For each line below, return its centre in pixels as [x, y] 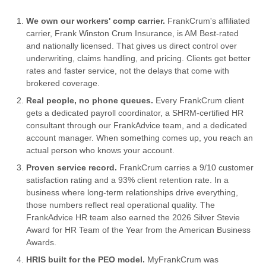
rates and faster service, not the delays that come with [128, 71]
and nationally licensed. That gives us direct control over [132, 46]
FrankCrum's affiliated [209, 21]
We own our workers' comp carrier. [97, 21]
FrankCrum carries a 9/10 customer [186, 167]
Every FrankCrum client [200, 100]
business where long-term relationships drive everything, [132, 192]
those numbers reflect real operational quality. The [121, 205]
